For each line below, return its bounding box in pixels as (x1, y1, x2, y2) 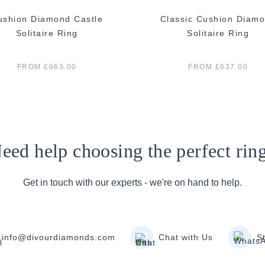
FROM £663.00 (17, 62, 77, 71)
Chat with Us (159, 232, 214, 243)
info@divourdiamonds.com (1, 232, 115, 243)
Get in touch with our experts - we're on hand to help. (23, 177, 242, 188)
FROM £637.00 (188, 62, 248, 71)
